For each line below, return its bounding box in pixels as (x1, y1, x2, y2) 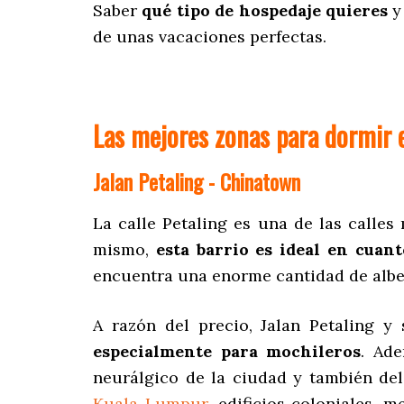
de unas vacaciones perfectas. (93, 26, 326, 48)
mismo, (93, 239, 156, 261)
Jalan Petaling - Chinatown (93, 165, 300, 198)
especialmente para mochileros (93, 341, 362, 363)
